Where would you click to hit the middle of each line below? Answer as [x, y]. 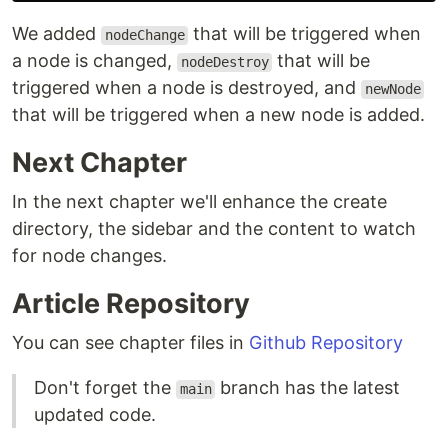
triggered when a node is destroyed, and [186, 88]
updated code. [95, 415]
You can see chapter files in [130, 343]
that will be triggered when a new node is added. [218, 115]
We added [56, 34]
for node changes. [89, 256]
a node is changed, [94, 61]
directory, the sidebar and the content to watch [214, 229]
